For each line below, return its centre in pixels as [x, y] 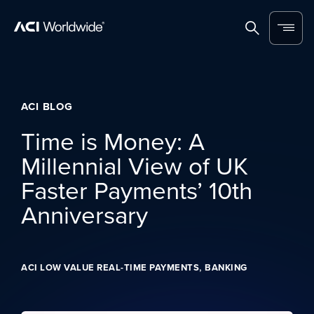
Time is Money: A [113, 141]
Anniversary [84, 214]
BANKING [226, 267]
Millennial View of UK [135, 165]
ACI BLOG [47, 107]
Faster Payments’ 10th [137, 190]
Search [269, 34]
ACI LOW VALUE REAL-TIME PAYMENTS [110, 267]
